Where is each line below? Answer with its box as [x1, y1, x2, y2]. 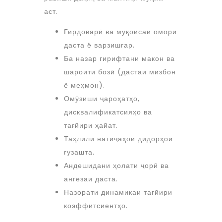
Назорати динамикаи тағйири [64, 187, 172, 197]
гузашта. [64, 147, 95, 157]
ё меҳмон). [64, 80, 105, 90]
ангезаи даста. [64, 174, 118, 184]
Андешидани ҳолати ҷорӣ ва [64, 161, 169, 170]
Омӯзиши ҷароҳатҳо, [64, 94, 140, 104]
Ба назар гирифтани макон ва [64, 54, 175, 63]
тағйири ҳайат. [64, 120, 118, 130]
